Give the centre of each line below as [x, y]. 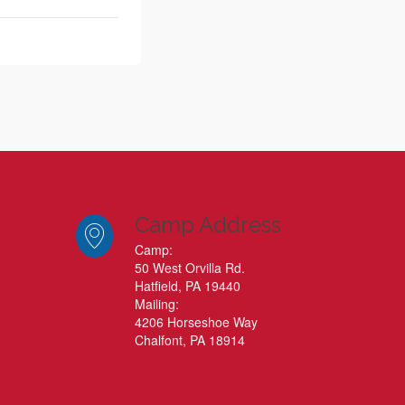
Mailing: [156, 304]
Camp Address [207, 225]
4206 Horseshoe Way [196, 322]
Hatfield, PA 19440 [187, 286]
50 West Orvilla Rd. [189, 268]
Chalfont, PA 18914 [189, 340]
